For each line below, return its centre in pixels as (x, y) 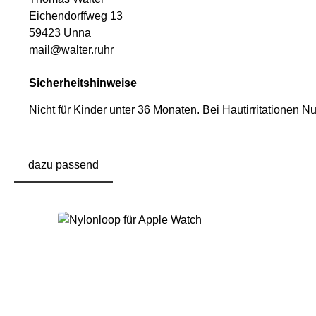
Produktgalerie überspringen (117, 205)
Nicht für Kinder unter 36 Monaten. (116, 110)
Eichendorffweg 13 (77, 16)
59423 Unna (60, 33)
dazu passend (63, 165)
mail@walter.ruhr (71, 50)
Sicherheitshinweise (83, 83)
